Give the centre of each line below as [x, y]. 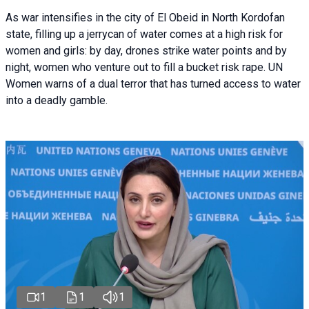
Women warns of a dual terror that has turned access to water [153, 83]
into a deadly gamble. [57, 100]
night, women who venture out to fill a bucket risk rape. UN [144, 67]
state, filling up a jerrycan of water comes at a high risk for [144, 34]
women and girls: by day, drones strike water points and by [146, 50]
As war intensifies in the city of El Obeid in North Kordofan [145, 17]
